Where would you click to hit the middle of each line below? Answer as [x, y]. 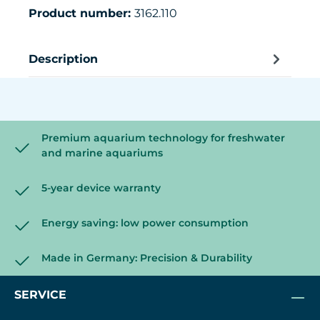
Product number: [81, 14]
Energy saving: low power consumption [145, 223]
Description [63, 59]
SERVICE [40, 295]
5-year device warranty [101, 188]
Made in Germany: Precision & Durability [147, 258]
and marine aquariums [102, 153]
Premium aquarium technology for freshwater [163, 138]
